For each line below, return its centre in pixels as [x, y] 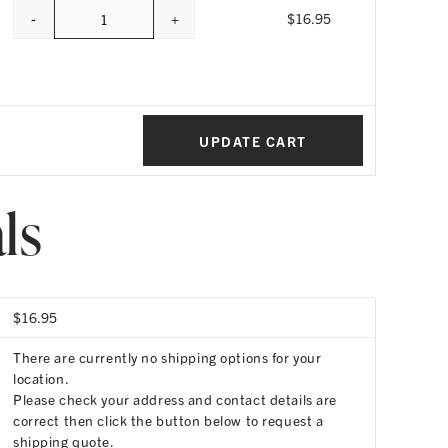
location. [41, 378]
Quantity [129, 27]
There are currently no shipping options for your [167, 357]
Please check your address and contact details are [175, 399]
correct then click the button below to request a [168, 420]
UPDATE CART [253, 140]
